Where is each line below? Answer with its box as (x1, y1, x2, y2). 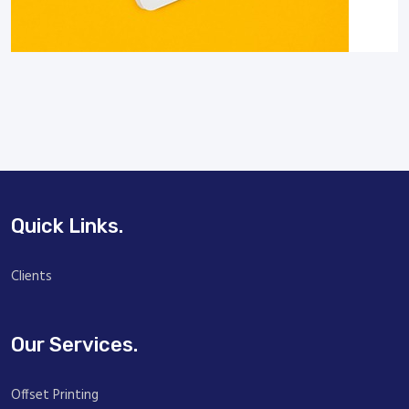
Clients (11, 265, 52, 288)
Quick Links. (11, 213, 123, 238)
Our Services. (11, 331, 138, 357)
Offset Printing (11, 383, 99, 406)
